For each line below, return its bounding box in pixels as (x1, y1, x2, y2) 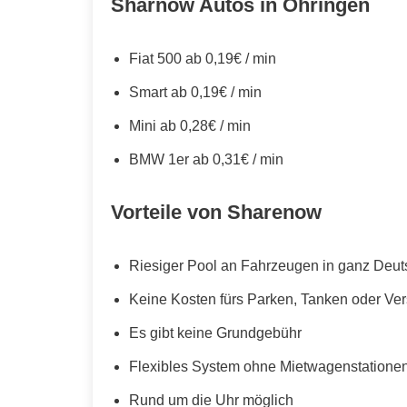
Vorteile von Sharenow (111, 200, 322, 223)
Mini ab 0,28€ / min (129, 117, 251, 134)
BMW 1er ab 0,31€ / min (129, 151, 283, 167)
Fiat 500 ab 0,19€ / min (129, 50, 276, 66)
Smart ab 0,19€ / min (129, 84, 262, 100)
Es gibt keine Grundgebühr (129, 324, 302, 341)
